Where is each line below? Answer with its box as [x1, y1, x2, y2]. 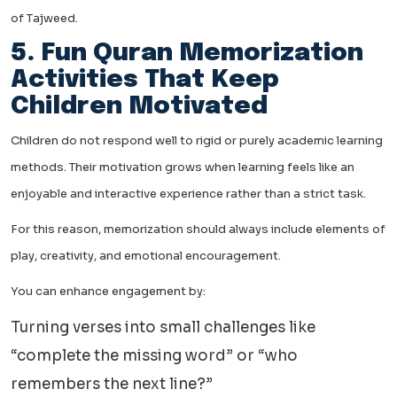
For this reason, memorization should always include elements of [11, 221, 385, 237]
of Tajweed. [11, 10, 78, 26]
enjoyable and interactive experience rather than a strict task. [11, 185, 366, 201]
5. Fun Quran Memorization [11, 40, 363, 66]
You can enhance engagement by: [11, 283, 206, 299]
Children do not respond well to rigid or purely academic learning [11, 132, 383, 148]
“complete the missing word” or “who [11, 346, 298, 365]
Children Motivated [11, 93, 268, 120]
